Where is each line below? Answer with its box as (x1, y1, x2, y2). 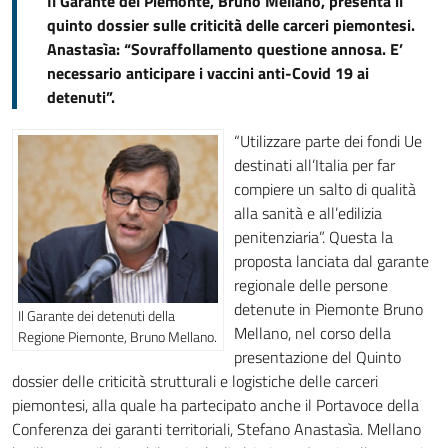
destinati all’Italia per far (234, 153, 395, 177)
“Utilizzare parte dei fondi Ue (234, 129, 422, 153)
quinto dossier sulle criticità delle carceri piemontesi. (47, 13, 415, 37)
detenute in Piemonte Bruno (234, 297, 423, 321)
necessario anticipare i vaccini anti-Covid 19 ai (47, 61, 369, 85)
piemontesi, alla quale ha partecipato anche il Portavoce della (12, 393, 419, 417)
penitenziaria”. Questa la (234, 225, 393, 249)
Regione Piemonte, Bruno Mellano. (18, 326, 217, 348)
